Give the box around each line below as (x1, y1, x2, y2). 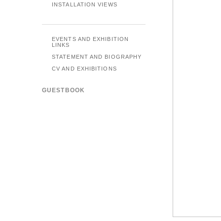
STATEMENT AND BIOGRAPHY (52, 54, 142, 60)
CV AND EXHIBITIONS (52, 66, 117, 72)
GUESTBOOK (42, 87, 85, 94)
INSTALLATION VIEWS (52, 1, 117, 7)
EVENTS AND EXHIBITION (52, 36, 129, 42)
